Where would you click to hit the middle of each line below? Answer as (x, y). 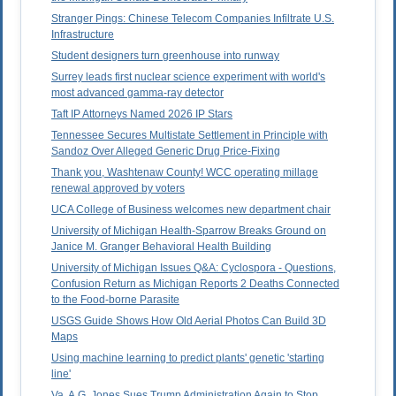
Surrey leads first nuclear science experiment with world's (188, 77)
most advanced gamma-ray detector (137, 93)
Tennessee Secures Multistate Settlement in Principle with (190, 136)
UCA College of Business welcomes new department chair (191, 210)
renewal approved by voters (118, 189)
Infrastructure (83, 35)
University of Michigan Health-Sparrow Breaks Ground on (189, 231)
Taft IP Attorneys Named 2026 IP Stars (142, 114)
